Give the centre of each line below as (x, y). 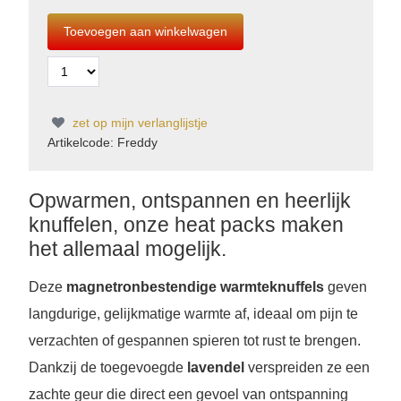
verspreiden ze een (308, 367)
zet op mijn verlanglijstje (138, 122)
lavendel (217, 367)
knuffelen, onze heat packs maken (186, 225)
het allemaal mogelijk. (127, 249)
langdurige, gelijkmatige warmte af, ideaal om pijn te (193, 313)
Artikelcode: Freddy (102, 142)
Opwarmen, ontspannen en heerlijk (189, 200)
